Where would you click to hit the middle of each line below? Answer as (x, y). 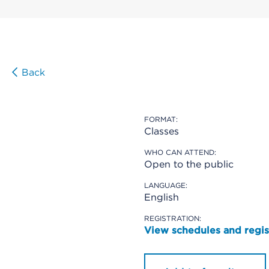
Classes (162, 131)
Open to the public (189, 164)
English (162, 197)
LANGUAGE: (166, 185)
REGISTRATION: (173, 218)
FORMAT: (161, 119)
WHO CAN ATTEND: (180, 152)
